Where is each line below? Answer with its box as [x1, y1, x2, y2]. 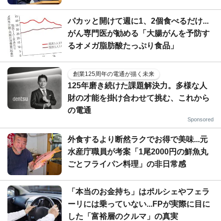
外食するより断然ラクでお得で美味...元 [68, 135, 208, 144]
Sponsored [187, 116, 214, 122]
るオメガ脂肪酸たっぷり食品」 [68, 41, 178, 50]
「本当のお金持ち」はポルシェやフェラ [68, 187, 210, 196]
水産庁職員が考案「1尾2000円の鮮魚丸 [68, 147, 208, 156]
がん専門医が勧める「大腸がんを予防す [68, 29, 210, 37]
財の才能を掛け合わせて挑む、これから [68, 93, 210, 102]
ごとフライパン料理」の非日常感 [68, 159, 186, 168]
